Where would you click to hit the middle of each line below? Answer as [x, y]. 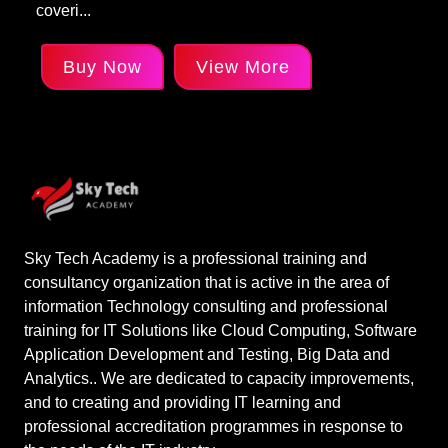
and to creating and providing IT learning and [182, 403]
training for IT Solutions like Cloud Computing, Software [220, 331]
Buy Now [102, 67]
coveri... [63, 10]
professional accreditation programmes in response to [213, 427]
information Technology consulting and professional [206, 307]
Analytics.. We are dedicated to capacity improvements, [219, 379]
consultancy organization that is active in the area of [206, 283]
